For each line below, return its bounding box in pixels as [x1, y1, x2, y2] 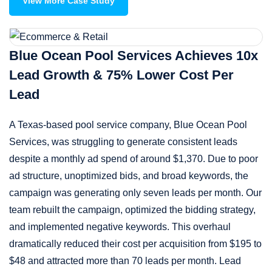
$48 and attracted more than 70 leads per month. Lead [9, 256, 241, 267]
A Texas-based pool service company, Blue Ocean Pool [9, 120, 247, 131]
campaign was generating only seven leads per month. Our [9, 188, 262, 199]
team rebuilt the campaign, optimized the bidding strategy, [9, 205, 256, 216]
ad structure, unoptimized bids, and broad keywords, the [9, 171, 248, 182]
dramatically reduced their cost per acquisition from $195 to [9, 239, 262, 250]
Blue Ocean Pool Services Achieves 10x [9, 48, 258, 64]
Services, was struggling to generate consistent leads [9, 137, 237, 148]
